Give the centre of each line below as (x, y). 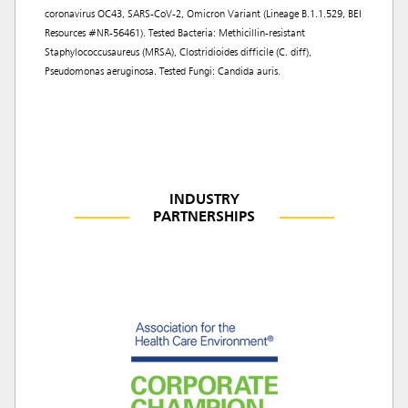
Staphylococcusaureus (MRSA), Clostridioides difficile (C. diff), (178, 53)
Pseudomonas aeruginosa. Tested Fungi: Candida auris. (163, 72)
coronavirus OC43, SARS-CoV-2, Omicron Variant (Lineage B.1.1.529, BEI (203, 15)
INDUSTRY (204, 201)
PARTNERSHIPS (204, 218)
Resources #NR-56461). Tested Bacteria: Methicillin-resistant (175, 34)
